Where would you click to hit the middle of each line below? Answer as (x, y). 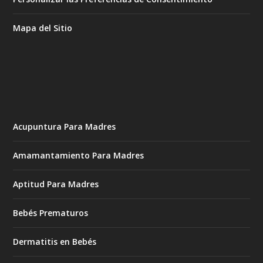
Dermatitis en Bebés (55, 242)
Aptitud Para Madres (56, 184)
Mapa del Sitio (43, 28)
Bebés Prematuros (51, 213)
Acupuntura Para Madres (65, 127)
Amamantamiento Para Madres (79, 156)
